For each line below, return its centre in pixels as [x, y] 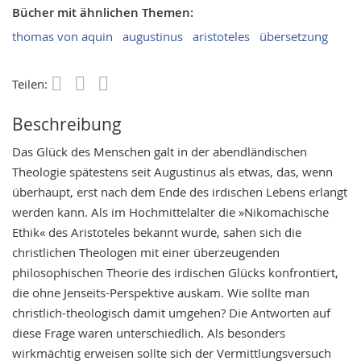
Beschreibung [67, 124]
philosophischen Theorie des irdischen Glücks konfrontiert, [175, 272]
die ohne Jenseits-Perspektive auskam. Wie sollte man [161, 292]
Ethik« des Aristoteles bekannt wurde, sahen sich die [157, 232]
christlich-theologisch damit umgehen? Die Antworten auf [171, 312]
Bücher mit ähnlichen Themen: [103, 12]
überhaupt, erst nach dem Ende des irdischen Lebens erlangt [180, 191]
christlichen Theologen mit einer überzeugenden [146, 252]
